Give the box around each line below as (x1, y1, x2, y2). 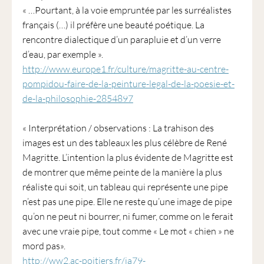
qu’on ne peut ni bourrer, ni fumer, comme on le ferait (22, 210, 233, 222)
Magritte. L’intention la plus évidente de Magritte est (22, 151, 233, 163)
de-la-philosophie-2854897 (22, 93, 133, 104)
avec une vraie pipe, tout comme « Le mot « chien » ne (22, 225, 234, 237)
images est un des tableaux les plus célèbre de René (22, 137, 227, 148)
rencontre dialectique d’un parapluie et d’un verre (22, 34, 221, 45)
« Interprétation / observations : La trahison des (22, 122, 214, 134)
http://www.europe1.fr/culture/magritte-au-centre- (22, 63, 229, 75)
